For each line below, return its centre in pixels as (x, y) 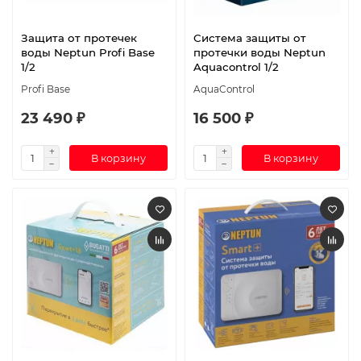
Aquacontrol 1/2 (236, 67)
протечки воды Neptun (259, 53)
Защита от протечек (79, 38)
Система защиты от (250, 38)
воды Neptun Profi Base (88, 53)
